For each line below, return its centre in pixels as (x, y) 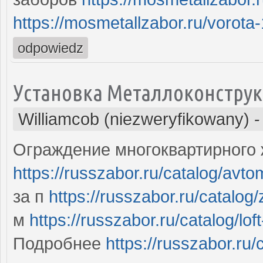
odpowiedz (50, 48)
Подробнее (59, 243)
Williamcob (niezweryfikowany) (134, 119)
